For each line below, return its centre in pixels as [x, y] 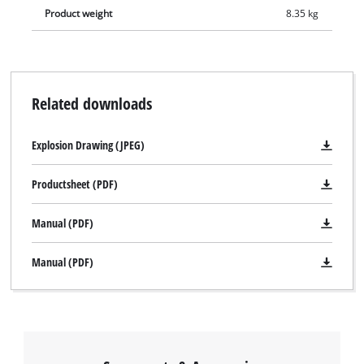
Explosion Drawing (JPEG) [88, 145]
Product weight [79, 13]
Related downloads [91, 104]
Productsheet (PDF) [74, 184]
